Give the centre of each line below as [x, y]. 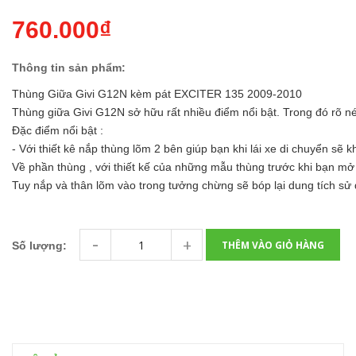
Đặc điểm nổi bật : [58, 130]
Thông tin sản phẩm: [69, 68]
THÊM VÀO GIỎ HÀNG [273, 245]
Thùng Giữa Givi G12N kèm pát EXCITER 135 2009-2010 [157, 94]
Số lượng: [39, 245]
